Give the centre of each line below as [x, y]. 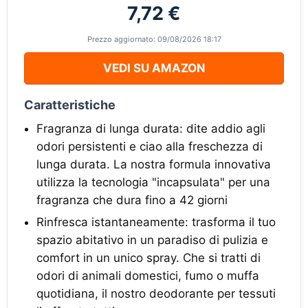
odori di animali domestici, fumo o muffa [148, 276]
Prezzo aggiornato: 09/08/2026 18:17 [154, 39]
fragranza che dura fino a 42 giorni [132, 200]
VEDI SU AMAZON [154, 68]
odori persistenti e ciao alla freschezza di [150, 146]
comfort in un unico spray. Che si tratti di [148, 258]
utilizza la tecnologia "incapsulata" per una [153, 182]
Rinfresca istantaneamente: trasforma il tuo [156, 222]
